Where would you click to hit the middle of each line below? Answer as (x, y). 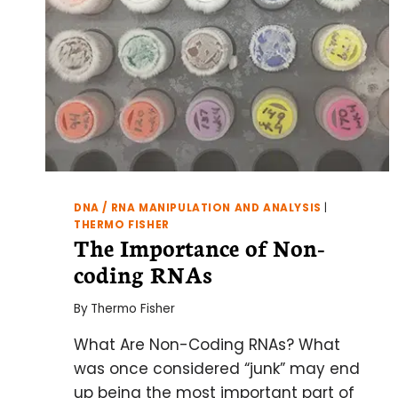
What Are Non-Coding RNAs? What (207, 344)
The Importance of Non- (199, 247)
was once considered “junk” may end (217, 368)
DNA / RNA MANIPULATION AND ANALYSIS (198, 208)
